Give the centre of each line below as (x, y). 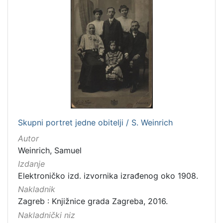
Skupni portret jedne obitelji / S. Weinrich (95, 122)
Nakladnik (37, 189)
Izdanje (31, 164)
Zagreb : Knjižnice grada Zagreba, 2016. (93, 201)
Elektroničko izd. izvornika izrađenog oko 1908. (108, 176)
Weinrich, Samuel (50, 150)
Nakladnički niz (47, 215)
